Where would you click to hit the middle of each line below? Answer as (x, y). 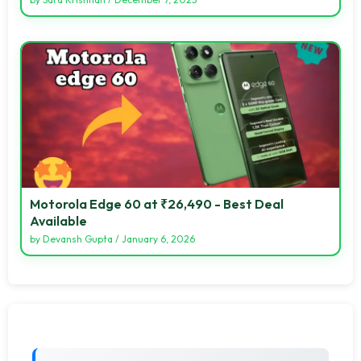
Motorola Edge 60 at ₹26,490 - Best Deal (157, 203)
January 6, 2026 (158, 239)
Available (58, 220)
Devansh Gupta (78, 239)
